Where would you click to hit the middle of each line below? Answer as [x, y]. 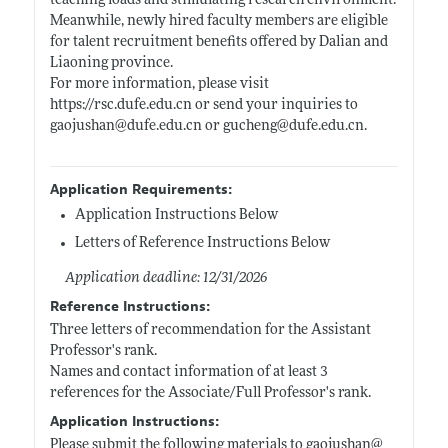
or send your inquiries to [274, 105]
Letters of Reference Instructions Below [202, 243]
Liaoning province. [111, 63]
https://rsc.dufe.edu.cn [120, 105]
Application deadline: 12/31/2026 [165, 278]
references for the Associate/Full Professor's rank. [210, 393]
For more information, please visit [159, 84]
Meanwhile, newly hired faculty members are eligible [218, 21]
